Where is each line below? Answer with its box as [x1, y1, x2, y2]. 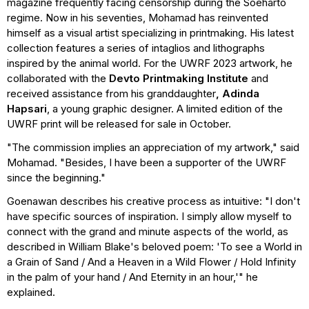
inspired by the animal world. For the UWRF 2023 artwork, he [7, 56, 292, 70]
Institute [207, 71, 248, 85]
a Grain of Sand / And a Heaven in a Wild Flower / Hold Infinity [7, 255, 296, 268]
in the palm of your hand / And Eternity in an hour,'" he [7, 270, 258, 283]
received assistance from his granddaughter [7, 86, 216, 100]
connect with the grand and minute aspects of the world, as [7, 224, 288, 238]
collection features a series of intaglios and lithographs [7, 41, 265, 54]
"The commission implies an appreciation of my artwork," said [7, 140, 299, 154]
